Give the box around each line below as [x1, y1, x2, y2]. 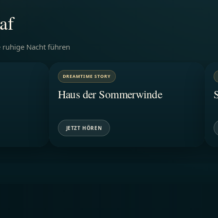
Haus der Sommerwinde [57, 86, 162, 101]
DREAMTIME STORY [62, 73, 111, 79]
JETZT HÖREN [66, 124, 102, 131]
